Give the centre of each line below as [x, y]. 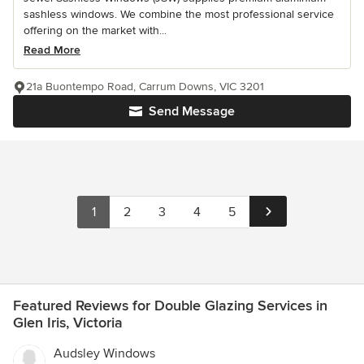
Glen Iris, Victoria [68, 322]
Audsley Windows [104, 353]
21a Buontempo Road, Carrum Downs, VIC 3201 [145, 86]
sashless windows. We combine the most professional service [179, 14]
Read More [52, 50]
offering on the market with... [95, 30]
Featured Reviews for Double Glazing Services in [170, 305]
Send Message [192, 111]
